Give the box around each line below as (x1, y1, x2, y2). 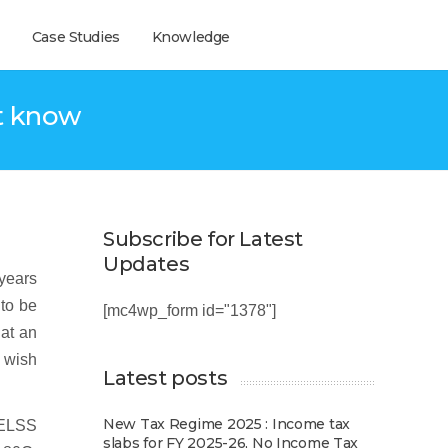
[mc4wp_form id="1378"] (103, 302, 276, 319)
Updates (103, 252, 190, 276)
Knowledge (151, 28, 230, 46)
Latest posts (103, 366, 228, 390)
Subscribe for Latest (103, 227, 304, 251)
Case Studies (31, 28, 120, 46)
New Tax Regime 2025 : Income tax (103, 415, 351, 433)
